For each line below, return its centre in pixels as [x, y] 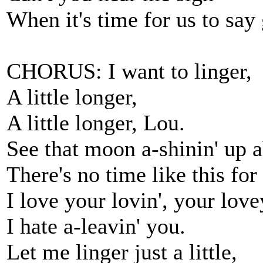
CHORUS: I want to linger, [129, 71]
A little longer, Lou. [96, 123]
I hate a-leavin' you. [96, 226]
